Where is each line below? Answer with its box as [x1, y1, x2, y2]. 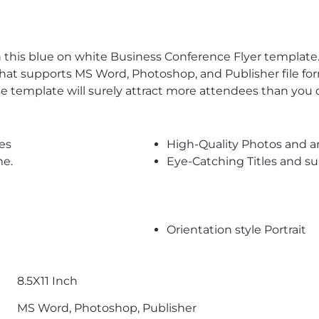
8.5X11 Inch [17, 274, 78, 288]
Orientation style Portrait [167, 223, 307, 237]
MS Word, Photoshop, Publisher [17, 301, 197, 315]
